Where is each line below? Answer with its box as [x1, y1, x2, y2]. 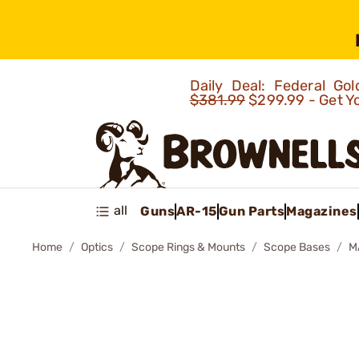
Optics [81, 240, 113, 254]
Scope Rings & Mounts [131, 240, 245, 254]
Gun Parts [218, 203, 284, 219]
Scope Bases [264, 240, 330, 254]
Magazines [286, 203, 357, 219]
